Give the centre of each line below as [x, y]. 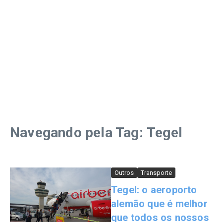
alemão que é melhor [159, 204]
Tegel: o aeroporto [154, 190]
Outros [124, 173]
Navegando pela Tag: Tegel [96, 133]
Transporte [156, 173]
